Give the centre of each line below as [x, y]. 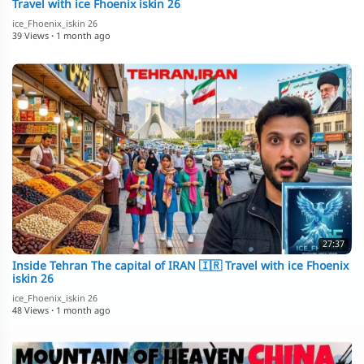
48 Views [30, 312]
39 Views [30, 37]
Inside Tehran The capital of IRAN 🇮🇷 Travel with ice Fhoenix [180, 267]
